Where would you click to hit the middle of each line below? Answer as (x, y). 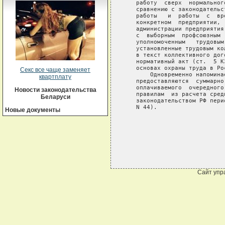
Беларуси (55, 97)
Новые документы (33, 110)
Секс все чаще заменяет (55, 70)
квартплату (55, 77)
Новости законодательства (55, 90)
